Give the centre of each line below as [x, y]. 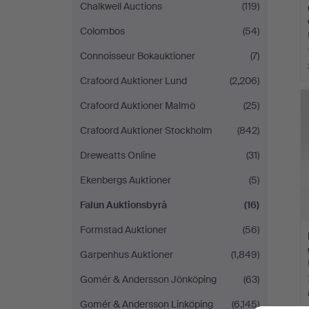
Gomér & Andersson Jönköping [148, 279]
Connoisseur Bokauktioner [138, 56]
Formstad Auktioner [123, 230]
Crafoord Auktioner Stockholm [146, 130]
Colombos [102, 31]
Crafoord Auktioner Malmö [138, 106]
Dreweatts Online [118, 155]
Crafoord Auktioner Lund [133, 81]
